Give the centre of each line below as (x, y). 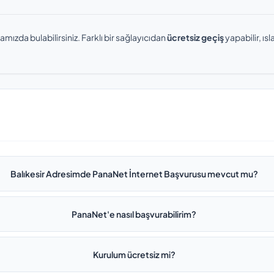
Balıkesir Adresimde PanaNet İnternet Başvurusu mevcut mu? (134, 174)
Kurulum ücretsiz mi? (134, 254)
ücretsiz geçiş (195, 37)
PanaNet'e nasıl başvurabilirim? (134, 214)
